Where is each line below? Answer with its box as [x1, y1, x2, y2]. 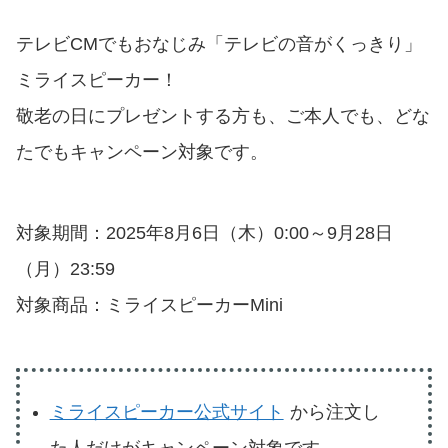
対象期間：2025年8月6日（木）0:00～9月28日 [16, 223, 393, 244]
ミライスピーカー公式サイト [49, 402, 284, 422]
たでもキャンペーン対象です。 [16, 142, 268, 163]
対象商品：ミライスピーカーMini [16, 295, 283, 316]
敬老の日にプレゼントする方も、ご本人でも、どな [16, 106, 430, 127]
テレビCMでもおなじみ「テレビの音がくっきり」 [16, 34, 422, 55]
